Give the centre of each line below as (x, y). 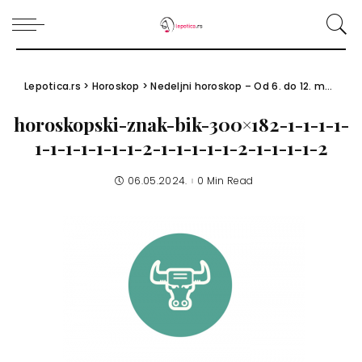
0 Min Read (225, 180)
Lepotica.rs (53, 86)
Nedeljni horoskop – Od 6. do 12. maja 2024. (238, 86)
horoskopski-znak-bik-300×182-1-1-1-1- (181, 124)
